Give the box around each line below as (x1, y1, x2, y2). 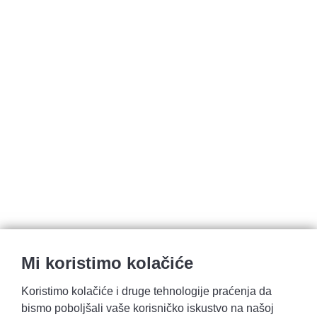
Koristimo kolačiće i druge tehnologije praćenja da (21, 284, 272, 297)
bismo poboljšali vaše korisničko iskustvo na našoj (21, 301, 274, 314)
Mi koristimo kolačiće (21, 253, 193, 272)
